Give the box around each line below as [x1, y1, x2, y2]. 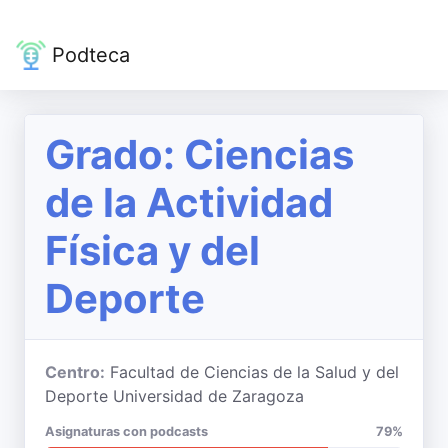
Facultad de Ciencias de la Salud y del [110, 362, 399, 382]
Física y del [45, 226, 260, 275]
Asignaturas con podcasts [45, 424, 208, 439]
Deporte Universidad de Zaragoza [45, 386, 304, 406]
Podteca [46, 43, 130, 67]
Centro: [45, 362, 105, 382]
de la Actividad [45, 178, 333, 227]
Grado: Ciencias [45, 130, 354, 179]
